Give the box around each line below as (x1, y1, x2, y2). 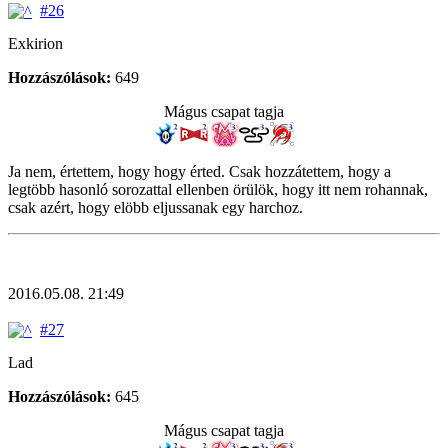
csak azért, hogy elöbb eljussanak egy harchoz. (8, 198, 303, 216)
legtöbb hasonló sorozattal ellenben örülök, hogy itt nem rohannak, (8, 180, 428, 198)
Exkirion (8, 34, 63, 52)
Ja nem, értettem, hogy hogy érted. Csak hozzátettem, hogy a (8, 162, 391, 180)
